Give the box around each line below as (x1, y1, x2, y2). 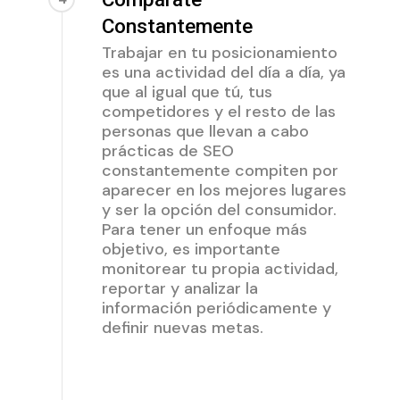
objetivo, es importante (101, 237, 280, 260)
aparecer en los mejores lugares (101, 179, 346, 201)
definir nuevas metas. (101, 316, 263, 338)
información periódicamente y (101, 296, 331, 319)
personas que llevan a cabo (101, 120, 309, 142)
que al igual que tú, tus (101, 80, 272, 103)
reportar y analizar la (101, 277, 258, 299)
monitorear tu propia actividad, (101, 257, 338, 279)
